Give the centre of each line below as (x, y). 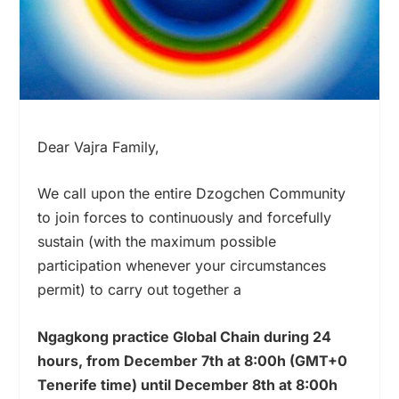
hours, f (65, 360)
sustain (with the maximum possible (157, 242)
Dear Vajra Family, (99, 147)
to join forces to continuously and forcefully (185, 218)
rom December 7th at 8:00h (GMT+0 (220, 360)
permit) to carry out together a (140, 290)
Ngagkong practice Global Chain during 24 (185, 336)
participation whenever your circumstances (182, 266)
